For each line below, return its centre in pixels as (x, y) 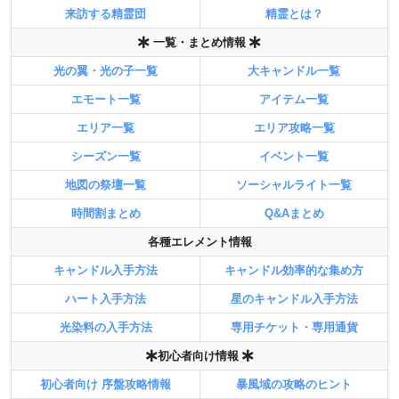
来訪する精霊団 (106, 13)
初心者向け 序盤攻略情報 (106, 384)
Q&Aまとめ (294, 213)
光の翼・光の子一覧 (106, 70)
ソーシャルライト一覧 (294, 184)
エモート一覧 (106, 99)
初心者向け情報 (199, 355)
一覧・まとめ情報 (199, 42)
